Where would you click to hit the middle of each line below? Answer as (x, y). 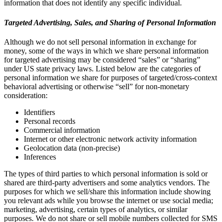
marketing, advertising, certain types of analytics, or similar (96, 209)
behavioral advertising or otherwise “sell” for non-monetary (97, 86)
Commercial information (62, 130)
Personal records (50, 121)
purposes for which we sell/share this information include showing (107, 192)
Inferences (40, 157)
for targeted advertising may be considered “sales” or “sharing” (102, 60)
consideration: (26, 95)
